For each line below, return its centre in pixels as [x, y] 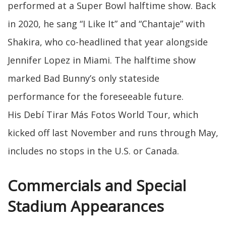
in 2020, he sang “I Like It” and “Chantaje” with [106, 24]
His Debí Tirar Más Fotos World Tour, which [103, 115]
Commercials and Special [97, 186]
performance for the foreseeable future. [96, 97]
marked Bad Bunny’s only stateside [83, 78]
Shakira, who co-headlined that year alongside [108, 42]
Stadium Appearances [86, 206]
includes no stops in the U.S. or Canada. [95, 151]
